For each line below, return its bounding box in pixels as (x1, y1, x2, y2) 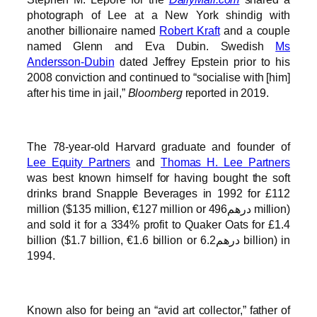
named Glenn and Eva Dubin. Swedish (27, 39, 276, 52)
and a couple (219, 23, 290, 37)
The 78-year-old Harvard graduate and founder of (27, 140, 290, 154)
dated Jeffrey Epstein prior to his (114, 54, 290, 68)
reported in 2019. (182, 86, 269, 99)
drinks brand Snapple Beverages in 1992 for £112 (27, 187, 290, 200)
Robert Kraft (159, 23, 220, 37)
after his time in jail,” (27, 86, 128, 99)
